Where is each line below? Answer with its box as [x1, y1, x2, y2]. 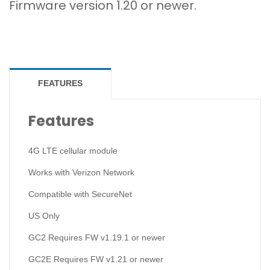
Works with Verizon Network [28, 167, 134, 177]
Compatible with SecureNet [28, 189, 132, 199]
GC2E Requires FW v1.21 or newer [28, 254, 163, 264]
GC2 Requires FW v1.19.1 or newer [28, 232, 165, 242]
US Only [28, 210, 60, 221]
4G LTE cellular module [28, 145, 118, 155]
